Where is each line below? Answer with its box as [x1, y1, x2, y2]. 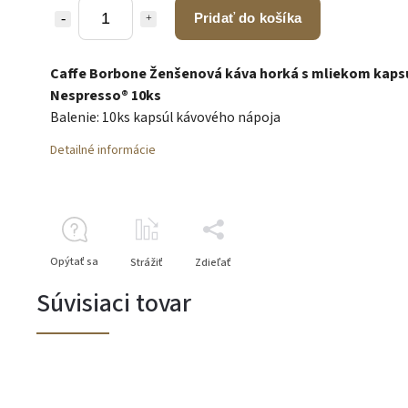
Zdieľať [195, 254, 231, 270]
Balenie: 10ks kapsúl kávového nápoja [50, 107, 280, 127]
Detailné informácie [50, 140, 156, 159]
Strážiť [130, 254, 163, 270]
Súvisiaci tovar [36, 284, 191, 321]
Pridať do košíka [193, 9, 302, 25]
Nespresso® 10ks [50, 85, 161, 106]
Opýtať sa [50, 253, 98, 270]
